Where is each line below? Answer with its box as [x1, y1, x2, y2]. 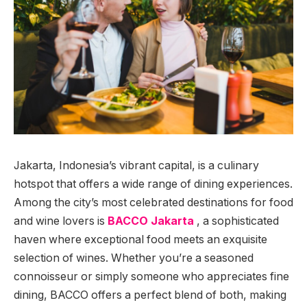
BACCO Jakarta [108, 214, 194, 228]
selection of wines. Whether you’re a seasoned [14, 251, 254, 265]
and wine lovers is [14, 214, 108, 228]
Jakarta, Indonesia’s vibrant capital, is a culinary [14, 158, 259, 172]
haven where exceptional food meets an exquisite [14, 232, 267, 246]
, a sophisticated [194, 214, 279, 228]
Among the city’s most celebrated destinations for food [14, 195, 293, 209]
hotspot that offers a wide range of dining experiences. [14, 177, 293, 191]
